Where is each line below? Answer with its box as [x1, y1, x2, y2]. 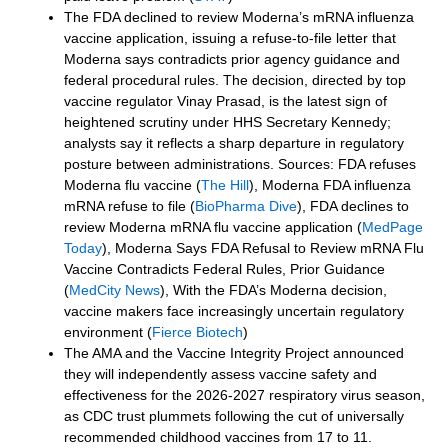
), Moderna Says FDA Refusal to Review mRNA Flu [102, 240, 425, 257]
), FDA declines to [297, 198, 410, 215]
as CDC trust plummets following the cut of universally [64, 408, 405, 425]
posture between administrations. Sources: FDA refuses [64, 156, 417, 173]
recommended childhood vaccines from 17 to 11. [64, 429, 373, 446]
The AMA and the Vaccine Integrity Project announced [64, 345, 405, 362]
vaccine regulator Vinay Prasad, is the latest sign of [64, 93, 388, 110]
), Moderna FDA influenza [249, 177, 412, 194]
